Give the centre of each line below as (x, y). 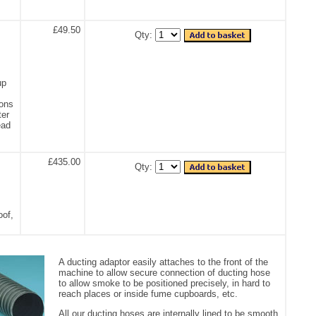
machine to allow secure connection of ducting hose (164, 272)
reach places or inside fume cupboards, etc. (148, 293)
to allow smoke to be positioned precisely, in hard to (164, 283)
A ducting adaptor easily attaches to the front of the (163, 262)
